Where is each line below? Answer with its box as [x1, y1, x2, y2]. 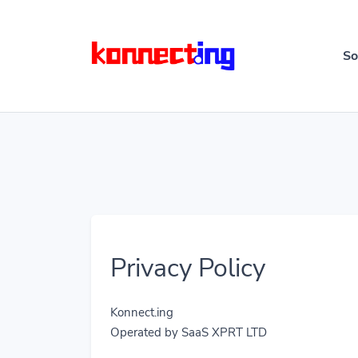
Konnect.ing [110, 304, 173, 320]
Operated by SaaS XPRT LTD [110, 324, 267, 340]
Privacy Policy [110, 251, 265, 285]
